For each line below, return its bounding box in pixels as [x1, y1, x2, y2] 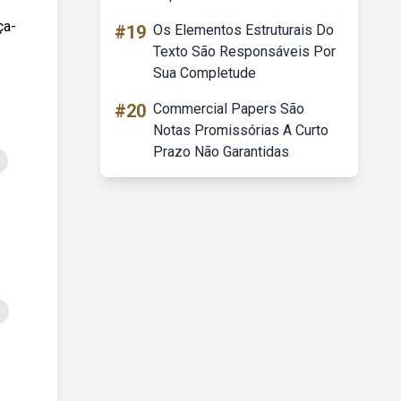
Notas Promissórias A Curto [153, 122, 328, 139]
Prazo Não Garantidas [153, 143, 289, 160]
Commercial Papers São [153, 100, 304, 117]
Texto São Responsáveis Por [153, 43, 336, 60]
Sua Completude [153, 64, 256, 81]
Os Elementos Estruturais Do [153, 21, 334, 38]
